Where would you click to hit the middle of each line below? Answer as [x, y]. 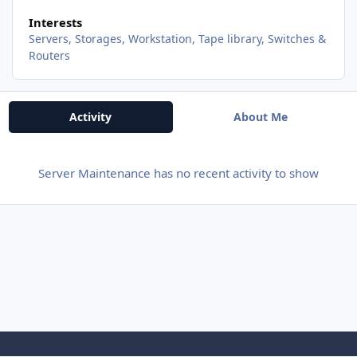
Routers [49, 55]
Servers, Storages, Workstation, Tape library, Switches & [177, 38]
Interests [55, 22]
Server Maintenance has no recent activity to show [178, 173]
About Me [260, 117]
